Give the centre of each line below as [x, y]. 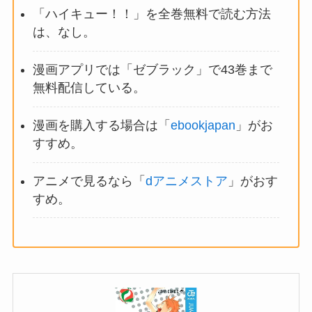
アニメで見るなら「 [89, 181]
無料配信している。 [89, 88]
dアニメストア [186, 181]
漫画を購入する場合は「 [101, 126]
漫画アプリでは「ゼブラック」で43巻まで [152, 70]
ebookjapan [203, 126]
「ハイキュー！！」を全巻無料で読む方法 [151, 14]
